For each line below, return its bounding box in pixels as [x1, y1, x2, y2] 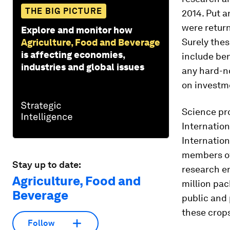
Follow [28, 218, 54, 228]
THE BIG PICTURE [25, 6, 102, 16]
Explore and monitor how [21, 24, 132, 35]
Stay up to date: [12, 159, 81, 170]
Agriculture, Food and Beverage [21, 36, 160, 48]
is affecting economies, [21, 49, 125, 60]
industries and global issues [21, 61, 144, 72]
